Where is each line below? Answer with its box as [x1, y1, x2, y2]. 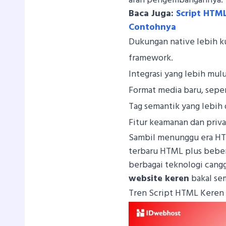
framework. [129, 50, 174, 66]
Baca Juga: [129, 6, 177, 21]
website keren [129, 171, 190, 186]
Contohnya [129, 20, 177, 35]
